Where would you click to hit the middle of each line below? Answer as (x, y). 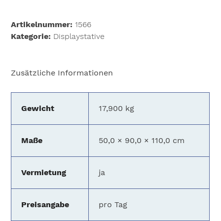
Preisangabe (45, 205)
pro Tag (113, 205)
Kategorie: (32, 37)
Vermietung (44, 173)
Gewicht (38, 109)
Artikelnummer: (43, 25)
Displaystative (79, 37)
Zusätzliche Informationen (62, 73)
